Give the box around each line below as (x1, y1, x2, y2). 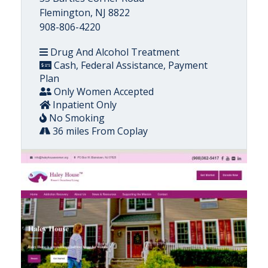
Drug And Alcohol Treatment (48, 45, 179, 59)
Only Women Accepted (51, 84, 154, 98)
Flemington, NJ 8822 (39, 5, 130, 19)
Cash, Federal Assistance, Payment (51, 58, 208, 72)
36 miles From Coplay (50, 124, 148, 138)
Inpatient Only (50, 98, 117, 111)
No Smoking (47, 111, 105, 124)
